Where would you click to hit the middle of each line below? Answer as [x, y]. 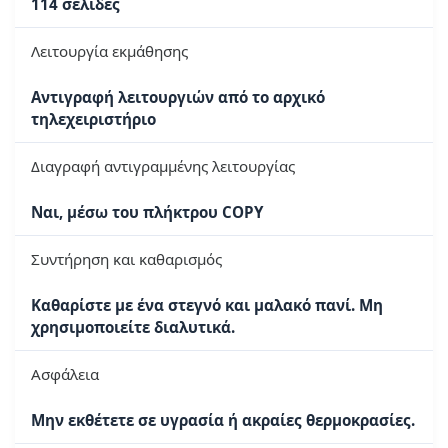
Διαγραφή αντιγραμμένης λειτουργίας [163, 166]
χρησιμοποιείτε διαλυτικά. [133, 327]
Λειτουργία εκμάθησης [109, 51]
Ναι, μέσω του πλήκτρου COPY [147, 212]
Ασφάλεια [65, 374]
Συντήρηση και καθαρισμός [126, 259]
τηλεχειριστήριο [93, 119]
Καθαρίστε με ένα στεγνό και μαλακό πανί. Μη [207, 305]
